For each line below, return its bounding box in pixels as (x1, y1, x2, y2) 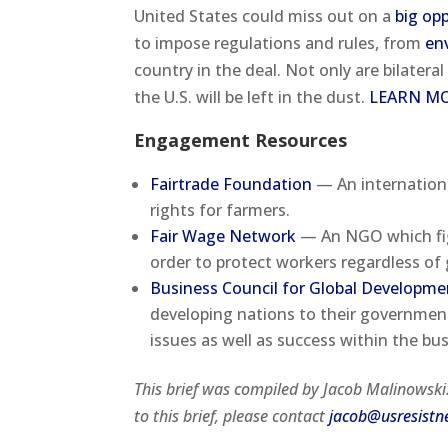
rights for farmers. (150, 198, 291, 221)
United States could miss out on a (134, 4, 396, 27)
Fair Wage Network (150, 224, 297, 247)
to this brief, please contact (134, 404, 330, 427)
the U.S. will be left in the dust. (134, 85, 370, 108)
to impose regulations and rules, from (134, 31, 426, 54)
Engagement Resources (134, 127, 348, 152)
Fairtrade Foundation (150, 172, 313, 195)
